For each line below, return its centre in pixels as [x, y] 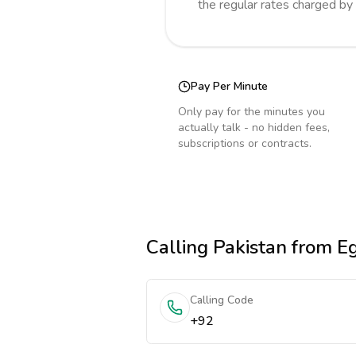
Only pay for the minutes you [252, 112]
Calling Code [222, 300]
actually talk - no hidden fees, [254, 128]
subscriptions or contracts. [245, 143]
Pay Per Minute [229, 86]
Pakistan [250, 247]
